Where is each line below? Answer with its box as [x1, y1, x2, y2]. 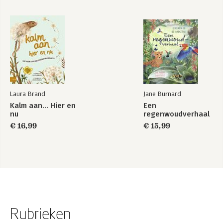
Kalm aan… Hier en [10, 101, 76, 110]
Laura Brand [10, 90, 45, 98]
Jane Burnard [143, 90, 181, 98]
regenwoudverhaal [143, 110, 210, 118]
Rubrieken [10, 205, 71, 222]
